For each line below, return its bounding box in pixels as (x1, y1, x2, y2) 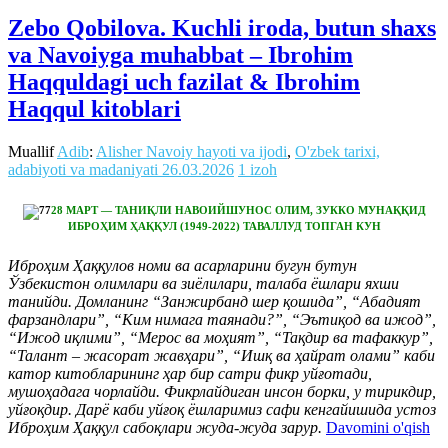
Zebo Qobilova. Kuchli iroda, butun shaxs (8, 15, 436, 42)
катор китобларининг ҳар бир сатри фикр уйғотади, (8, 365, 372, 383)
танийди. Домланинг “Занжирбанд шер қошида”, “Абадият (8, 293, 421, 311)
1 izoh (238, 161, 277, 179)
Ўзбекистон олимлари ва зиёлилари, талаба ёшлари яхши (8, 275, 399, 293)
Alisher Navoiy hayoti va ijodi (96, 143, 287, 161)
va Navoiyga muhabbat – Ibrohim (8, 42, 353, 69)
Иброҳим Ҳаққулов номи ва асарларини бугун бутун (8, 257, 357, 275)
